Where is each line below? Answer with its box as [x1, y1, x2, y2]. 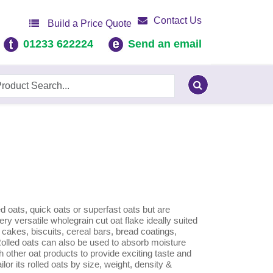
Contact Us [154, 15, 202, 26]
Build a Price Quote [45, 18, 132, 29]
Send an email [128, 38, 202, 50]
